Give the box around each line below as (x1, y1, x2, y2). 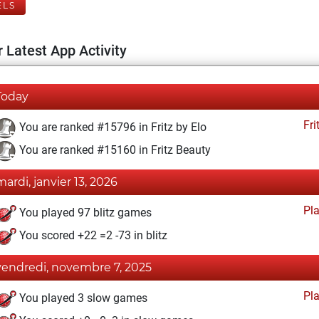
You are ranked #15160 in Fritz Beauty (16, 143, 211, 157)
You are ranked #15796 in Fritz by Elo (16, 120, 206, 135)
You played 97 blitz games (16, 206, 152, 220)
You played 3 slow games (16, 291, 147, 305)
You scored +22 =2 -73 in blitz (16, 229, 167, 243)
